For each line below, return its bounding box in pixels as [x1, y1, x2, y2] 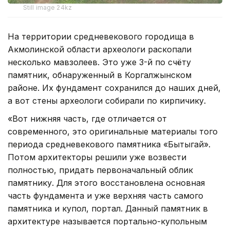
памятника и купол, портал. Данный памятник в [8, 203, 208, 214]
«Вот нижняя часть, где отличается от [8, 113, 167, 124]
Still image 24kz [23, 4, 72, 12]
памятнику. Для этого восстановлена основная [8, 178, 205, 188]
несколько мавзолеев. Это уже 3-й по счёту [8, 57, 191, 68]
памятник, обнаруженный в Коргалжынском [8, 70, 191, 81]
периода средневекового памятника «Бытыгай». [8, 139, 210, 150]
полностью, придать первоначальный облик [8, 165, 193, 176]
